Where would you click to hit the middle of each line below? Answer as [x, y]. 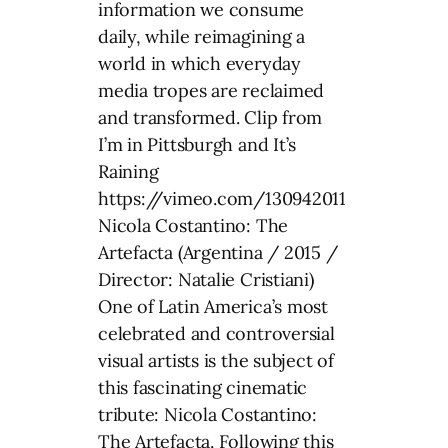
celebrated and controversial [216, 333]
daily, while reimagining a [202, 36]
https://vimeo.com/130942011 [222, 198]
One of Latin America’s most [213, 306]
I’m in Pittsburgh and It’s [197, 144]
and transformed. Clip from [210, 117]
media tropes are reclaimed [211, 90]
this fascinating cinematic [203, 387]
